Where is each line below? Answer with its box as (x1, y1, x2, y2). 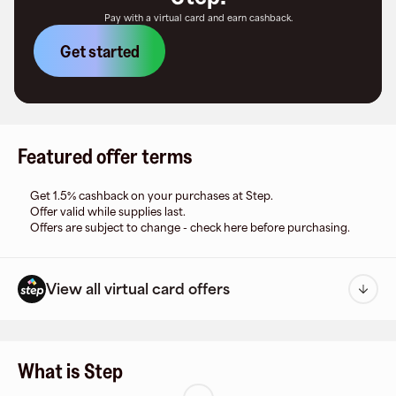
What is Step (18, 359, 123, 383)
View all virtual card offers (46, 280, 230, 298)
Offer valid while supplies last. (30, 205, 186, 218)
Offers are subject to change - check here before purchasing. (30, 221, 350, 234)
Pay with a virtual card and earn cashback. (103, 12, 293, 23)
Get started (59, 41, 140, 61)
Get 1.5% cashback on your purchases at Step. (30, 189, 273, 202)
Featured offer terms (18, 144, 193, 168)
